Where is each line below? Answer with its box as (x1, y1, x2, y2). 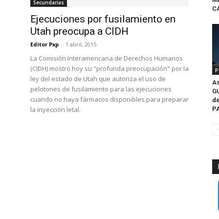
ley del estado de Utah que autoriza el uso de (30, 74, 166, 83)
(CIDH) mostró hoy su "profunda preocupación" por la (30, 64, 189, 73)
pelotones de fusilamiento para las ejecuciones (30, 85, 172, 93)
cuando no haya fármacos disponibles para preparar (30, 95, 189, 104)
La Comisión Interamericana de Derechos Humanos (30, 54, 183, 63)
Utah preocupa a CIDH (30, 25, 129, 37)
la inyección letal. (30, 105, 81, 114)
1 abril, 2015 (66, 41, 96, 48)
